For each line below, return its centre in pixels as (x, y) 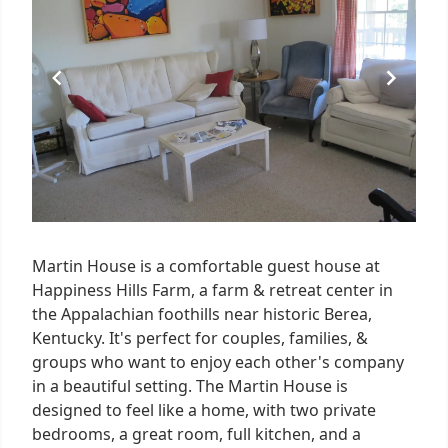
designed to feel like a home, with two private (204, 409)
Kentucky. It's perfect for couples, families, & (200, 337)
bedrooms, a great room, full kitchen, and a (196, 433)
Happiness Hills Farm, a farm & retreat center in (212, 289)
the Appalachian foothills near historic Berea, (202, 313)
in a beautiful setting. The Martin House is (190, 385)
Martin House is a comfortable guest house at (206, 265)
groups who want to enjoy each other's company (218, 361)
